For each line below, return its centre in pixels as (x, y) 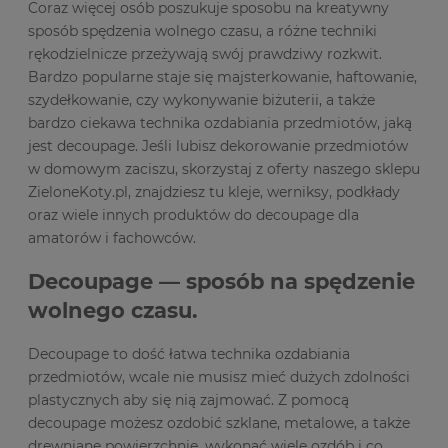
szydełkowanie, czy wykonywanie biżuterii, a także (201, 99)
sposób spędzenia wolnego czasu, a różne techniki (202, 30)
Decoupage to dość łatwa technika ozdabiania (189, 353)
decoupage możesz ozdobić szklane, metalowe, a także (219, 422)
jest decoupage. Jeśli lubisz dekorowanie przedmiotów (218, 145)
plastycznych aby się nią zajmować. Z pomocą (188, 399)
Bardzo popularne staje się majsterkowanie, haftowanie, (222, 76)
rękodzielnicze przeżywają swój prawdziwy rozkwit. (205, 53)
